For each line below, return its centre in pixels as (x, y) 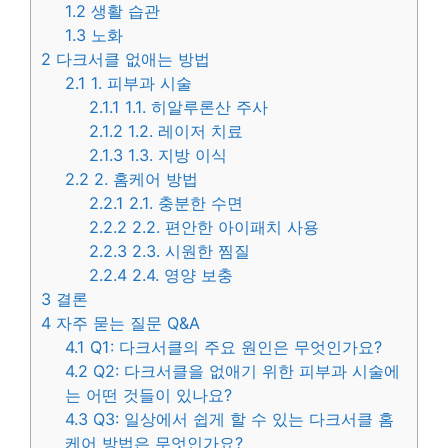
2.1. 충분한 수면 (184, 203)
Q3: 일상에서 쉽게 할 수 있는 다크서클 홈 (241, 419)
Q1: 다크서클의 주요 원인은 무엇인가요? (234, 347)
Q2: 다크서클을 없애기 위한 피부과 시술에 (244, 371)
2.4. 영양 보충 (180, 275)
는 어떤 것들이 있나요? (149, 395)
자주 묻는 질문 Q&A (125, 323)
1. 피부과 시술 (139, 83)
